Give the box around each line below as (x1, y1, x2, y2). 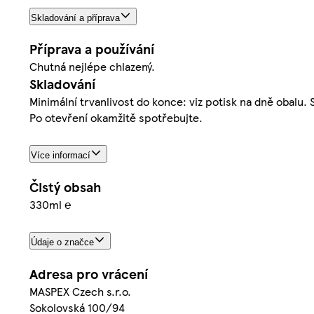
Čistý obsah (29, 177, 101, 197)
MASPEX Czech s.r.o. (29, 283, 131, 300)
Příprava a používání (29, 39, 154, 59)
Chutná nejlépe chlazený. (29, 58, 155, 75)
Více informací (31, 150, 90, 161)
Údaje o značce (31, 237, 94, 248)
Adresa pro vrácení (29, 264, 148, 284)
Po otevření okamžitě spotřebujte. (29, 109, 203, 126)
